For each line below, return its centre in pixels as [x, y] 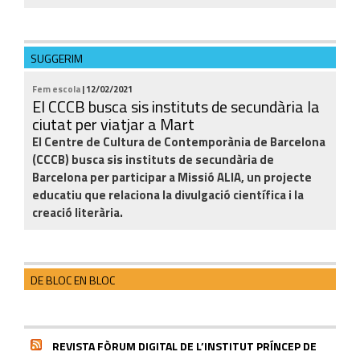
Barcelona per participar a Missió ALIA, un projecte [172, 177]
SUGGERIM [57, 58]
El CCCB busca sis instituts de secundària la [176, 106]
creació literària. [78, 212]
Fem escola [56, 88]
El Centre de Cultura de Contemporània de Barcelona [179, 141]
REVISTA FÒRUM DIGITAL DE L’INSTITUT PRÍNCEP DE [184, 346]
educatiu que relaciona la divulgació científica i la [168, 194]
